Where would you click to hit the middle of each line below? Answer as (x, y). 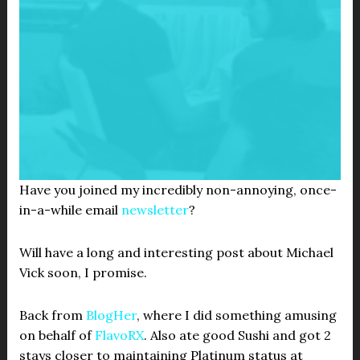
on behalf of (57, 335)
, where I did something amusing (236, 315)
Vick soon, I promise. (83, 272)
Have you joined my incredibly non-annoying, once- (178, 190)
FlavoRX (119, 335)
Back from (52, 315)
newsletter (155, 210)
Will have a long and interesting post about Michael (176, 252)
